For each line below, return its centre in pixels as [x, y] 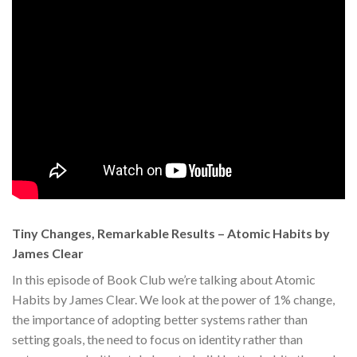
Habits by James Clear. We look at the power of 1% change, [173, 299]
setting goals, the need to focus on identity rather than [157, 339]
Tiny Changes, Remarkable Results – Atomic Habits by [171, 233]
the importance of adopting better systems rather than [160, 319]
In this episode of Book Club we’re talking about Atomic [164, 279]
